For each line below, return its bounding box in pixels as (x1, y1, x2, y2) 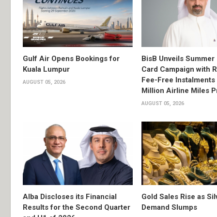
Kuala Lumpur (23, 64, 70, 74)
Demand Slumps (141, 203, 197, 212)
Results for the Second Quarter (23, 203, 130, 212)
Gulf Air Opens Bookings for (23, 54, 120, 63)
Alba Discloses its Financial (23, 192, 117, 201)
